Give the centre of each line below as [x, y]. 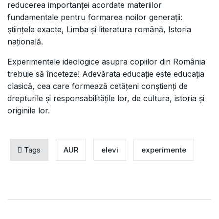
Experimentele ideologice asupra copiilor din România [106, 62]
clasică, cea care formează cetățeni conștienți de [98, 86]
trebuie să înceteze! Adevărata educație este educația [106, 74]
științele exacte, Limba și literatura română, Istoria [99, 30]
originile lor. [29, 111]
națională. [25, 42]
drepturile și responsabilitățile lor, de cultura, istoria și [106, 99]
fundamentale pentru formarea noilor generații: [95, 17]
